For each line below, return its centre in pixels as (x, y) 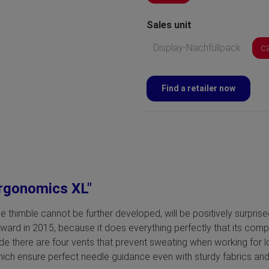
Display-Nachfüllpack (197, 48)
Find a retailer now (198, 88)
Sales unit (169, 25)
